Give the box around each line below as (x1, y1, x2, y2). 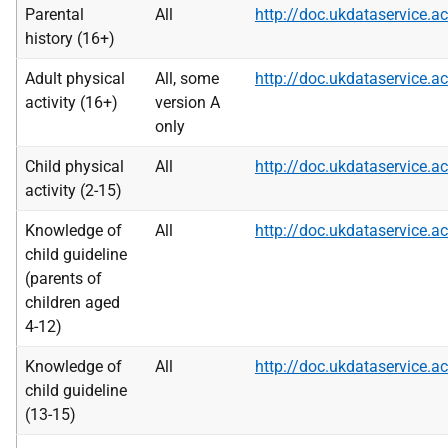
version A (155, 93, 220, 112)
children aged (25, 293, 120, 312)
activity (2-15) (25, 181, 122, 200)
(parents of (25, 269, 102, 288)
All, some (155, 69, 219, 88)
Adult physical (25, 69, 125, 88)
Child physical (25, 157, 124, 176)
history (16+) (25, 29, 115, 48)
